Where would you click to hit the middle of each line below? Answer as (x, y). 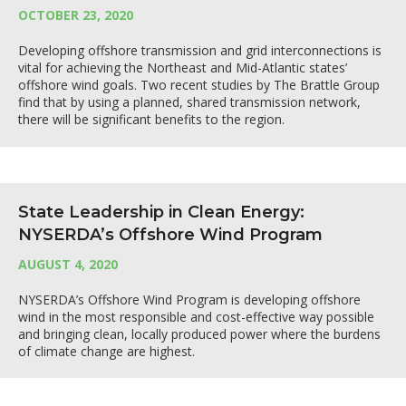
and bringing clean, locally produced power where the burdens (199, 334)
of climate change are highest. (106, 351)
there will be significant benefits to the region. (151, 119)
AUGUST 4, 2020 (68, 264)
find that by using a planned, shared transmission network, (189, 102)
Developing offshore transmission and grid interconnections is (200, 50)
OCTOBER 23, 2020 (76, 15)
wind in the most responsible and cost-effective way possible (196, 317)
